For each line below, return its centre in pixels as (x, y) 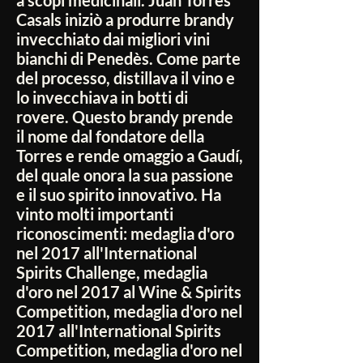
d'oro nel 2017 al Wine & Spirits (129, 292)
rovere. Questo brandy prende (125, 117)
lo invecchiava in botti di (102, 98)
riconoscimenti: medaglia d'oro (125, 234)
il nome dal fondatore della (110, 137)
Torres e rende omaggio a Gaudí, (130, 156)
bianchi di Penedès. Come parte (128, 59)
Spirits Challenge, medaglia (112, 273)
